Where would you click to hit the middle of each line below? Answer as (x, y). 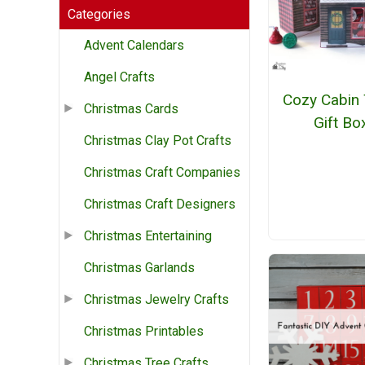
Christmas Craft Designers (160, 204)
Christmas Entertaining (148, 236)
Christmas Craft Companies (162, 173)
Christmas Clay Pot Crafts (158, 141)
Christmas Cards (131, 109)
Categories (99, 15)
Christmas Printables (144, 332)
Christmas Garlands (139, 268)
